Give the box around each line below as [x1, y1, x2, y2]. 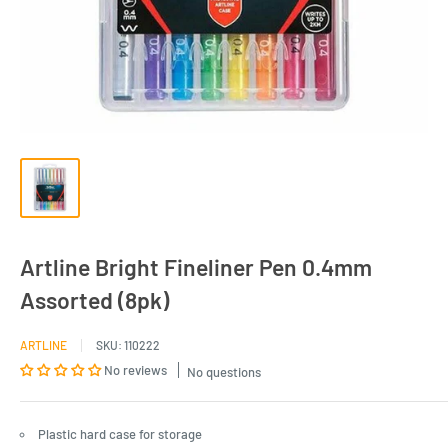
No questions [187, 363, 261, 380]
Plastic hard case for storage [38, 425, 202, 442]
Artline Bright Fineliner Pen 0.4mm [20, 253, 372, 281]
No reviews [104, 362, 167, 378]
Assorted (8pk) [20, 286, 169, 314]
